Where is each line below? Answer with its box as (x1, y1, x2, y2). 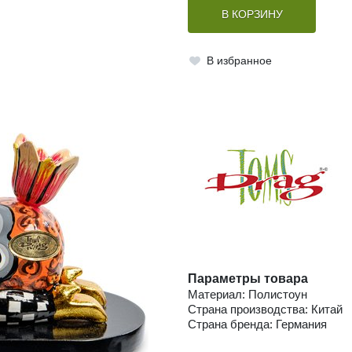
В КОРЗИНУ (221, 9, 283, 21)
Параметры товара (188, 272, 308, 286)
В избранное (206, 54, 272, 67)
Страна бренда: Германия (188, 317, 327, 332)
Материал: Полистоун (188, 288, 307, 302)
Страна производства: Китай (188, 302, 343, 317)
